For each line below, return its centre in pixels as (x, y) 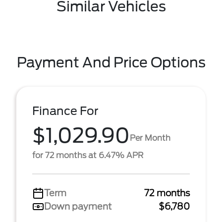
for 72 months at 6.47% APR (88, 155)
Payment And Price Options (111, 62)
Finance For (65, 111)
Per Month (150, 138)
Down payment (78, 206)
